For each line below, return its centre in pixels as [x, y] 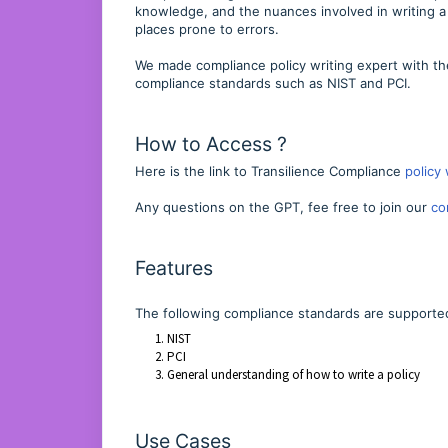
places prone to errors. [207, 29]
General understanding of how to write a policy [293, 374]
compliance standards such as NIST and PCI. [273, 83]
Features [174, 268]
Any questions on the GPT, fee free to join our [283, 207]
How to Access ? [211, 144]
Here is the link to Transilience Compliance [270, 171]
